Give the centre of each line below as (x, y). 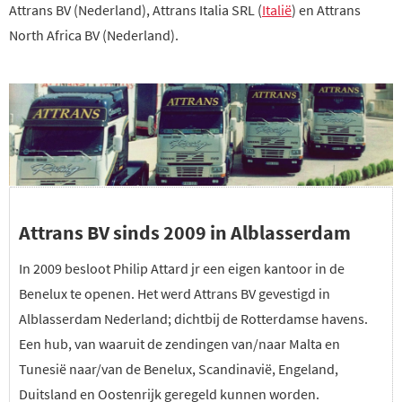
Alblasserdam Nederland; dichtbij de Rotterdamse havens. (193, 318)
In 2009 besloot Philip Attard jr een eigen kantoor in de (182, 268)
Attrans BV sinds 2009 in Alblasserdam (185, 232)
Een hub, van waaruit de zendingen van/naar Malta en (179, 343)
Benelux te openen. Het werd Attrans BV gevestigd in (175, 293)
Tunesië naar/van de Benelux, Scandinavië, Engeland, (179, 368)
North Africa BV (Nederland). (94, 35)
